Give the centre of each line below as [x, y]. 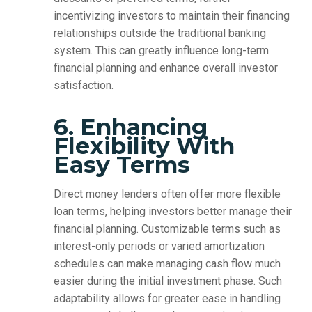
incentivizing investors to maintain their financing [171, 16]
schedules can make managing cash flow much [167, 264]
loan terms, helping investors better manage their [172, 212]
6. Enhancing [130, 127]
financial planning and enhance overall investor [165, 68]
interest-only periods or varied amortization [159, 247]
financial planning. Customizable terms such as [167, 229]
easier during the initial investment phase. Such [167, 281]
